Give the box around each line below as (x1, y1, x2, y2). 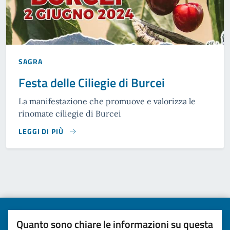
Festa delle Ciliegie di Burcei (18, 73, 165, 92)
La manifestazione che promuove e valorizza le (18, 95, 196, 106)
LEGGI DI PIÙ (18, 125, 64, 137)
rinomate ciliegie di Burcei (18, 108, 121, 119)
